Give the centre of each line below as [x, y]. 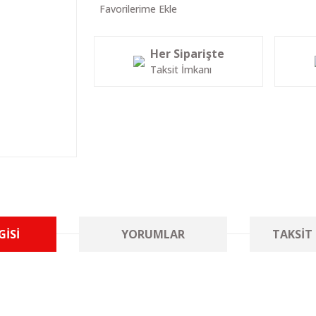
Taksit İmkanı [181, 69]
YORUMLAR [153, 235]
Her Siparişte [187, 54]
